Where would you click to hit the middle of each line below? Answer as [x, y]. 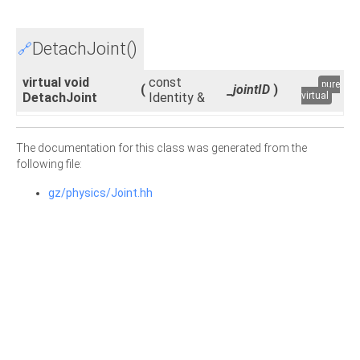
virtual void [56, 82]
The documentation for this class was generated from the [162, 148]
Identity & [178, 98]
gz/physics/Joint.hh [100, 193]
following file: [49, 164]
